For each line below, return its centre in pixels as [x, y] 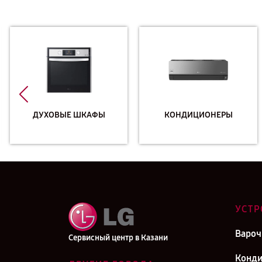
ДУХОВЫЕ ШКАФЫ [69, 115]
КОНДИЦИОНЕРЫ [198, 115]
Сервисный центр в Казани [118, 238]
